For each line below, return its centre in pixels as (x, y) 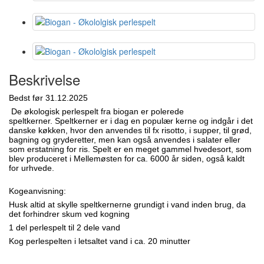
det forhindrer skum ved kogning (69, 214)
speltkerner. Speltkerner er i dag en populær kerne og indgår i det (131, 121)
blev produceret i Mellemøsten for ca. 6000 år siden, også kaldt (127, 159)
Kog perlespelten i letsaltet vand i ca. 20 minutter (100, 241)
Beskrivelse (44, 80)
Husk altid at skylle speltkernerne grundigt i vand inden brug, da (127, 205)
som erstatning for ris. (51, 149)
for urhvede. (32, 168)
